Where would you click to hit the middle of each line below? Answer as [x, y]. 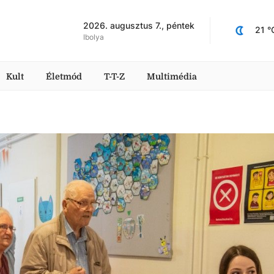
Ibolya [94, 37]
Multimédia [172, 76]
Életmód [64, 76]
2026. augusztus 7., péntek [139, 25]
